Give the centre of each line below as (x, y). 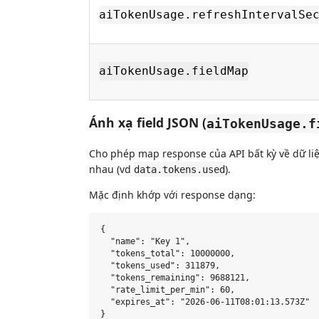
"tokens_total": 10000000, (168, 254)
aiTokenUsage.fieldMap (174, 71)
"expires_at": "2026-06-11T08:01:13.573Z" (205, 302)
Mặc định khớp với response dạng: (172, 194)
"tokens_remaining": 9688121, (175, 278)
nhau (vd (111, 169)
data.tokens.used (179, 169)
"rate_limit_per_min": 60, (168, 290)
